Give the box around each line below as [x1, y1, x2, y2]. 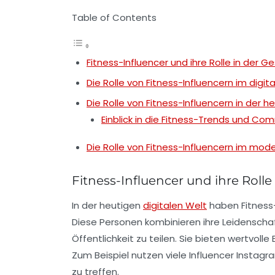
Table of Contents [72, 10, 157, 24]
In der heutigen [72, 198, 143, 212]
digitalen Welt [143, 198, 207, 212]
